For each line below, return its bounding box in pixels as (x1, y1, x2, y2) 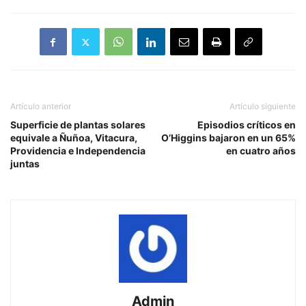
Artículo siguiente (229, 101, 296, 112)
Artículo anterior (10, 101, 71, 112)
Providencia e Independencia (10, 145, 145, 157)
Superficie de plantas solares (10, 119, 145, 131)
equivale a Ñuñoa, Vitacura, (10, 132, 137, 144)
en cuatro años (226, 145, 296, 157)
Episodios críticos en (197, 119, 296, 131)
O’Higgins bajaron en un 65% (161, 132, 296, 144)
